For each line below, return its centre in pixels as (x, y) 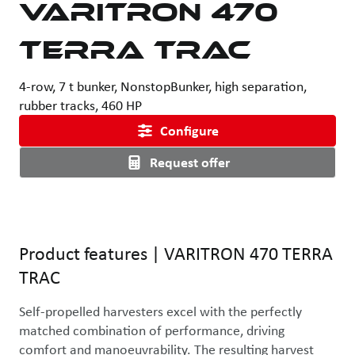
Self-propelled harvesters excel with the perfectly (162, 311)
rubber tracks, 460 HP (80, 105)
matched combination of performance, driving (153, 330)
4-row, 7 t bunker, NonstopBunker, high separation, (163, 86)
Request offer (189, 162)
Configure (190, 131)
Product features (83, 254)
